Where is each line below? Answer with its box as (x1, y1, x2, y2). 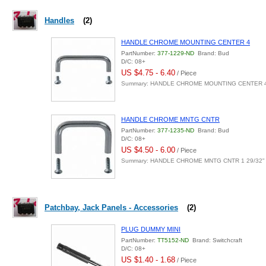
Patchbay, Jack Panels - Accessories (45, 203, 178, 212)
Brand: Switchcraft (189, 237, 242, 243)
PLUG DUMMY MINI (121, 226, 180, 233)
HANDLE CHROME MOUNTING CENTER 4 (121, 39, 250, 46)
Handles (45, 16, 74, 25)
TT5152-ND (157, 237, 189, 243)
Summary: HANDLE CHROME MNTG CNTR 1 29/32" (121, 157, 265, 164)
